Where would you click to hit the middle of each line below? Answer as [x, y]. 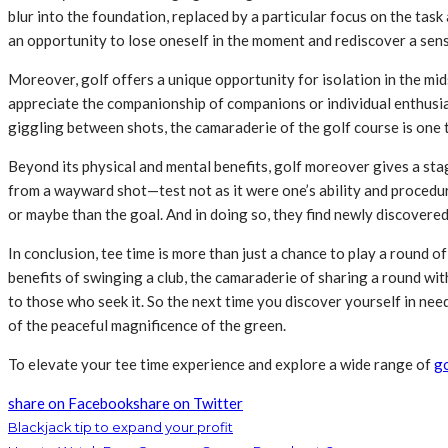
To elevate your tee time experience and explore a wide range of [221, 363]
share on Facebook [70, 402]
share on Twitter [188, 402]
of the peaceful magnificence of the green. [147, 324]
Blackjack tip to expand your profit [120, 426]
